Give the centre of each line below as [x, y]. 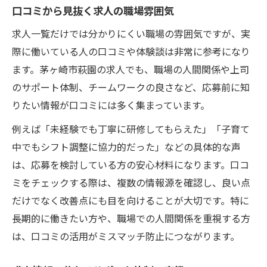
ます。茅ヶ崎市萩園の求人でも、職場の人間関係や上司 [131, 69]
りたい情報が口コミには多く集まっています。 [111, 105]
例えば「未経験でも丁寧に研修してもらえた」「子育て [131, 128]
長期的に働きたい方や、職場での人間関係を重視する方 [131, 218]
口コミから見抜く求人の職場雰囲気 [93, 10]
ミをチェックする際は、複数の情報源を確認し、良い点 [131, 182]
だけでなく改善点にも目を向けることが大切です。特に [131, 200]
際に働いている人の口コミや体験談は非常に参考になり [131, 51]
